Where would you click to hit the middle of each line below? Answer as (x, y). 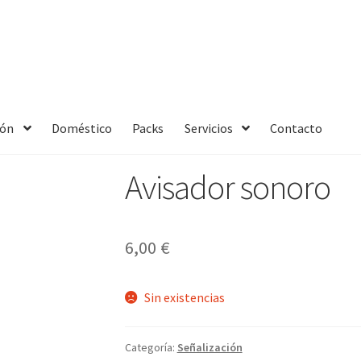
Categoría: (151, 347)
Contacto (297, 128)
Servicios (208, 128)
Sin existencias (185, 298)
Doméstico (81, 128)
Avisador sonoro (227, 187)
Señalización (210, 347)
